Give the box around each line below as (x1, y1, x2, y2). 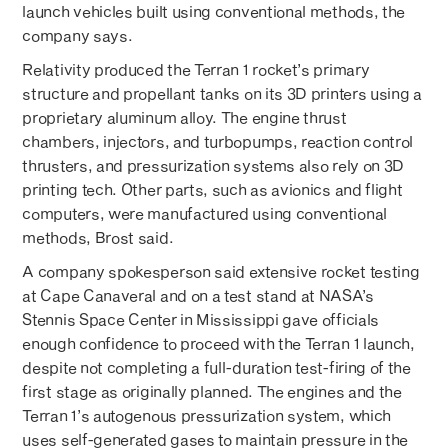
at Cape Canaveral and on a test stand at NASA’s (22, 285, 374, 304)
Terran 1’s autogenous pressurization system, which (22, 405, 391, 424)
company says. (22, 25, 133, 44)
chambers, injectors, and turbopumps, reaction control (22, 131, 414, 150)
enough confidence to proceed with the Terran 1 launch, (22, 333, 415, 352)
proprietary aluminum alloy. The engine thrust (22, 107, 347, 126)
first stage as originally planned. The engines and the (22, 381, 402, 400)
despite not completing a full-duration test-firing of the (22, 357, 411, 376)
